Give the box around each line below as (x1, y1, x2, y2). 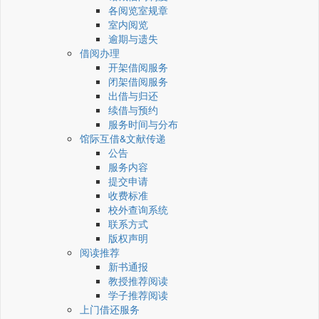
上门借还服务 (80, 302, 140, 317)
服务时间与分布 (108, 117, 178, 132)
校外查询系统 (108, 202, 168, 217)
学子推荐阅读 (108, 288, 168, 303)
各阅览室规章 (108, 3, 168, 18)
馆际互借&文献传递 (80, 131, 166, 146)
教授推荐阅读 (108, 273, 168, 288)
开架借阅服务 (108, 60, 168, 75)
